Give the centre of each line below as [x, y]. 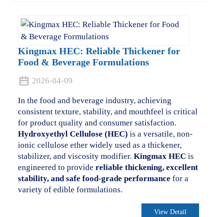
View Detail [170, 212]
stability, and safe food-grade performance [94, 179]
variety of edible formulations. [70, 190]
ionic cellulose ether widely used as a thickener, [100, 145]
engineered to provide [56, 168]
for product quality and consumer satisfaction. [97, 123]
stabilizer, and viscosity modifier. [76, 156]
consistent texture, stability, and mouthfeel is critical [108, 112]
